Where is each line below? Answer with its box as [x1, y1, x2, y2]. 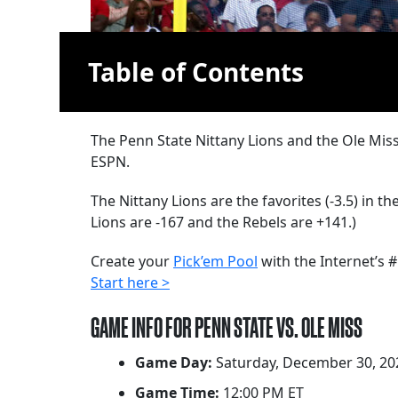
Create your [91, 251, 173, 272]
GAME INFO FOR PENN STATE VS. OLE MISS [91, 311, 362, 345]
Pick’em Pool [173, 251, 258, 272]
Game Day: [135, 353, 212, 373]
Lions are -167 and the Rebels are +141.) [91, 212, 356, 233]
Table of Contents [88, 55, 304, 90]
